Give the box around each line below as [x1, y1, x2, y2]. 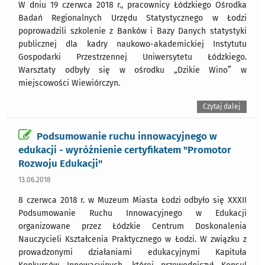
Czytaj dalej [203, 102, 241, 111]
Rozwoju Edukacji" [18, 157, 102, 169]
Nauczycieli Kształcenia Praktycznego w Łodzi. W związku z [18, 234, 247, 244]
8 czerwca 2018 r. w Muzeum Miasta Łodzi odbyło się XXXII [18, 195, 247, 205]
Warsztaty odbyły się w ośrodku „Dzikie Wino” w [18, 64, 247, 75]
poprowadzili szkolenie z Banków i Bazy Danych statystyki [18, 25, 247, 36]
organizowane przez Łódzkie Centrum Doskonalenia [18, 221, 247, 231]
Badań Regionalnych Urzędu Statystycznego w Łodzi [18, 12, 247, 23]
